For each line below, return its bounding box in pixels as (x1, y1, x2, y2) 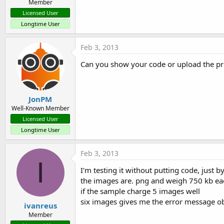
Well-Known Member (11, 104, 69, 112)
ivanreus (23, 200, 57, 210)
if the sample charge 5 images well (80, 186, 200, 196)
